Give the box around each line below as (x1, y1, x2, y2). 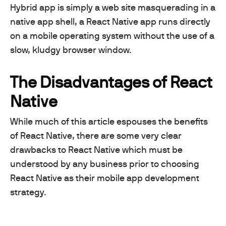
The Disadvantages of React (10, 72, 212, 91)
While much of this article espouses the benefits (10, 116, 208, 127)
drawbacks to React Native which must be (10, 144, 183, 155)
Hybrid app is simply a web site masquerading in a (10, 2, 215, 13)
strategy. (10, 186, 46, 197)
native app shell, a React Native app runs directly (10, 16, 210, 27)
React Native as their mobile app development (10, 172, 199, 183)
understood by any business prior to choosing (10, 158, 199, 169)
